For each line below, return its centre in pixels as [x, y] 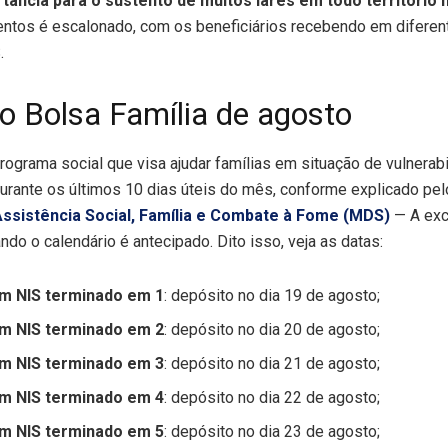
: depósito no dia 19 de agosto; [272, 296]
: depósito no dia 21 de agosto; [272, 364]
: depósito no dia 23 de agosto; [272, 432]
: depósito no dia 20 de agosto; [272, 330]
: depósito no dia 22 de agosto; [272, 398]
